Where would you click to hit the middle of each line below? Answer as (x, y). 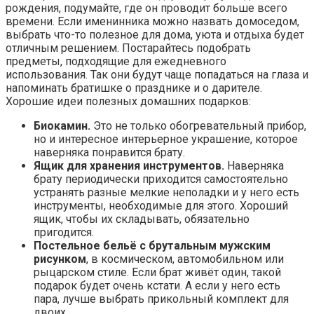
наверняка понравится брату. (109, 153)
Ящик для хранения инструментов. (129, 166)
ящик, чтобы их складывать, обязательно (142, 219)
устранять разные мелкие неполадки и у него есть (166, 193)
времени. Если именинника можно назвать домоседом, (152, 22)
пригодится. (64, 233)
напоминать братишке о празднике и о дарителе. (134, 88)
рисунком (60, 259)
